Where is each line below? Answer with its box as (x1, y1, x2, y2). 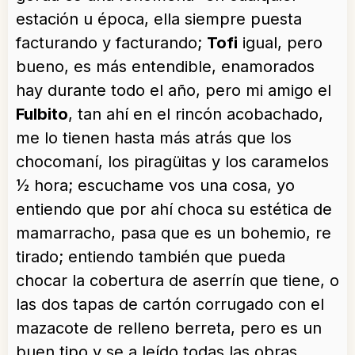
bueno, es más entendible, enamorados (16, 57, 315, 77)
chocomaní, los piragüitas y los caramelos (16, 152, 329, 172)
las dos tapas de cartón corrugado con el (16, 295, 324, 315)
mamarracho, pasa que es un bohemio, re (16, 223, 331, 243)
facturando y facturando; (16, 33, 207, 53)
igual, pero (238, 33, 323, 53)
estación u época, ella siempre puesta (16, 10, 302, 29)
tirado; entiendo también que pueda (16, 247, 285, 267)
